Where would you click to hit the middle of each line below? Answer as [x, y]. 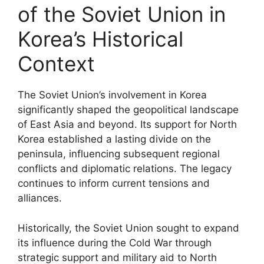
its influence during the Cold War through [115, 242]
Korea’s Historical [100, 39]
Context [56, 64]
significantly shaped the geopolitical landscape [128, 110]
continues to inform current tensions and [114, 183]
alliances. [40, 198]
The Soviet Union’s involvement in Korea [112, 95]
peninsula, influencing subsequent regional [119, 154]
